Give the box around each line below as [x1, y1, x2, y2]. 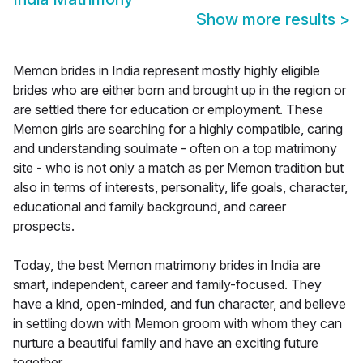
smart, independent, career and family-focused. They [13, 276, 322, 293]
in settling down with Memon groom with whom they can [13, 315, 342, 332]
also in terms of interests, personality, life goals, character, [13, 179, 348, 196]
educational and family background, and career [13, 199, 286, 216]
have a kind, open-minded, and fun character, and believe [13, 296, 346, 313]
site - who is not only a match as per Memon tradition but [13, 160, 344, 177]
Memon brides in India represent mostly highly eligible [13, 62, 320, 79]
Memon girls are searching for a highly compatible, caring [13, 121, 343, 138]
